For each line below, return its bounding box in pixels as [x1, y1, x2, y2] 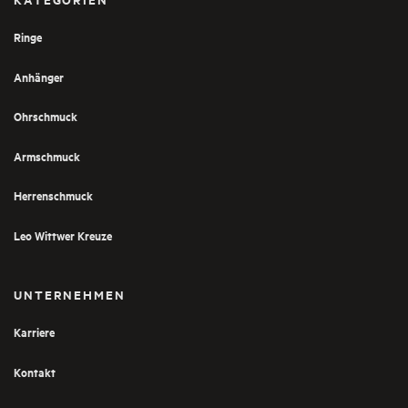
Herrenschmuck [14, 187, 93, 204]
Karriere [14, 323, 55, 341]
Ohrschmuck [14, 107, 77, 125]
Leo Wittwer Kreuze [14, 226, 112, 244]
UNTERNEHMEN [14, 286, 126, 303]
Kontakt [14, 362, 56, 381]
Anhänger [14, 67, 64, 86]
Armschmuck [14, 147, 80, 165]
